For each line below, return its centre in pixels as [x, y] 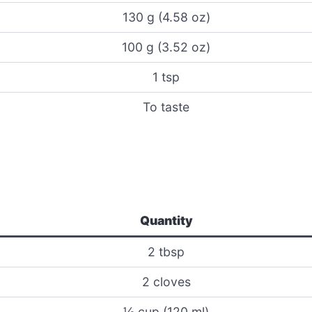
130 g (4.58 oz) [166, 17]
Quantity [166, 221]
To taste [166, 107]
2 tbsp [166, 252]
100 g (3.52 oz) [166, 47]
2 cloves [166, 282]
